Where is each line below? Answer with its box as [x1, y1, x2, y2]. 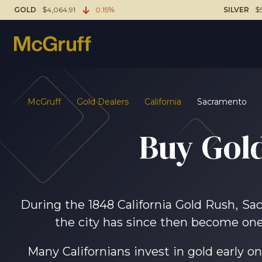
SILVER [223, 6, 250, 14]
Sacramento [197, 97, 247, 106]
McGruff [27, 97, 61, 106]
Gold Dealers [77, 97, 129, 106]
